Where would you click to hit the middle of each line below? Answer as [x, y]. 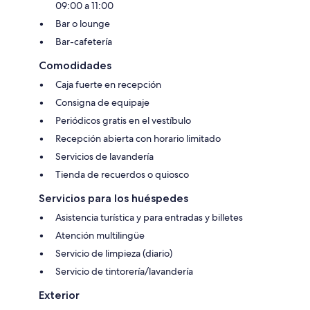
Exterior [59, 295]
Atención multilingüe [100, 235]
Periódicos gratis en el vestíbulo [123, 120]
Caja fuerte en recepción [108, 84]
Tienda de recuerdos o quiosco [122, 174]
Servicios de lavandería [104, 156]
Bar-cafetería [84, 41]
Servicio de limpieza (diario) [114, 253]
